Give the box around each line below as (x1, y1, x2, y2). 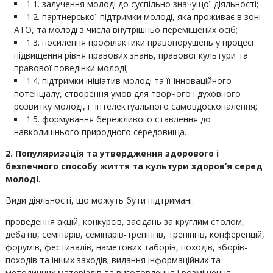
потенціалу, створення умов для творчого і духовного (13, 88, 241, 99)
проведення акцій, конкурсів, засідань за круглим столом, (5, 216, 244, 227)
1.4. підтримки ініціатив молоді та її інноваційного (26, 75, 232, 87)
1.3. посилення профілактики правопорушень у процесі (26, 37, 253, 48)
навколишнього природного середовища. (13, 126, 186, 138)
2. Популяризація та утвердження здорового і (5, 147, 219, 159)
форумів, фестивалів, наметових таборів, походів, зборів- (5, 241, 247, 253)
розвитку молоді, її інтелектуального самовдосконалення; (13, 101, 257, 112)
